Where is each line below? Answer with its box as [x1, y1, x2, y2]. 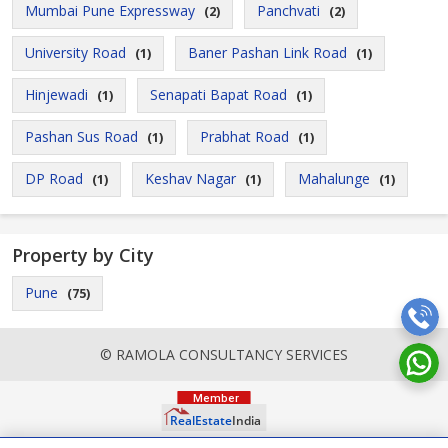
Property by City [12, 243, 154, 267]
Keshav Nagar [145, 169, 236, 188]
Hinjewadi [25, 85, 88, 104]
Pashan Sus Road [25, 127, 138, 146]
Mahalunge [298, 169, 370, 188]
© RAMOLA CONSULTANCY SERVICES [100, 345, 348, 364]
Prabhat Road [200, 127, 289, 146]
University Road [25, 43, 126, 62]
